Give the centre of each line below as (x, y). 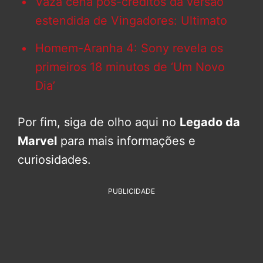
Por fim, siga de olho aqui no (99, 122)
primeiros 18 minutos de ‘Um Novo (130, 67)
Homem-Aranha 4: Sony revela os (129, 48)
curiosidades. (54, 160)
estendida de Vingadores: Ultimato (131, 21)
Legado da (210, 122)
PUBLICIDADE (131, 191)
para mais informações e (126, 141)
